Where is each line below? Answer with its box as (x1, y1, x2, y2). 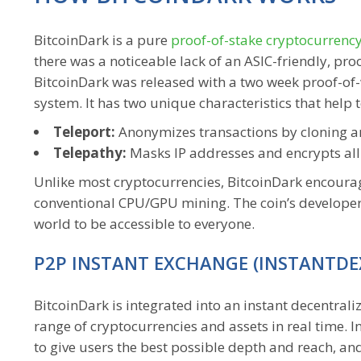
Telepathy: (53, 143, 127, 162)
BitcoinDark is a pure (34, 31, 171, 49)
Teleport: (53, 122, 115, 141)
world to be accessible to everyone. (34, 214, 255, 233)
